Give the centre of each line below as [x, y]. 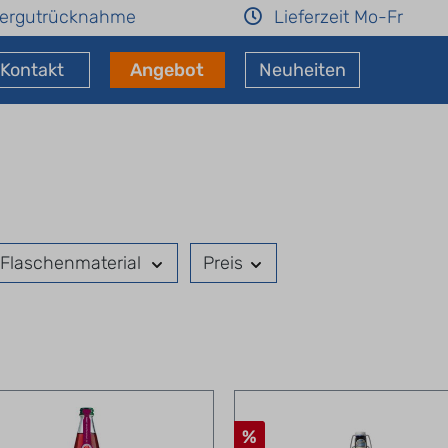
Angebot [167, 69]
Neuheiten [302, 69]
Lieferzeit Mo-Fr [338, 17]
